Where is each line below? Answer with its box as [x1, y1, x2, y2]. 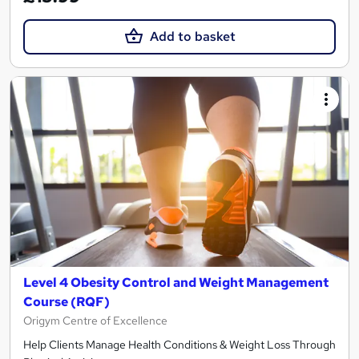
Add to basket [149, 27, 236, 45]
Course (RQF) [23, 293, 110, 311]
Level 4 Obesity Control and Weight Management [23, 274, 329, 292]
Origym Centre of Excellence [23, 313, 167, 329]
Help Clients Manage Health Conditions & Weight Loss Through [23, 337, 336, 353]
